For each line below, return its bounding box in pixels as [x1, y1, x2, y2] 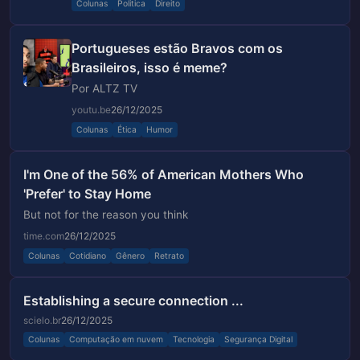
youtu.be [72, 104, 111, 117]
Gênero [116, 250, 145, 261]
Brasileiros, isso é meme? [72, 59, 227, 76]
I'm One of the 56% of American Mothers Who [23, 166, 304, 183]
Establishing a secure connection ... [23, 292, 243, 309]
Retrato [154, 250, 184, 261]
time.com [23, 230, 64, 243]
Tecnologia [173, 334, 215, 346]
